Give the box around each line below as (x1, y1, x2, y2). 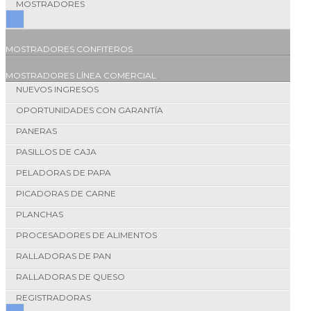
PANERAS (16, 126, 57, 137)
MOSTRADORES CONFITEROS (6, 44, 133, 55)
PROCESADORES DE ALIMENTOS (16, 230, 157, 241)
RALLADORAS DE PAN (16, 251, 111, 262)
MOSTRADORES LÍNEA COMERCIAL (6, 70, 156, 81)
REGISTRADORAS (16, 292, 91, 303)
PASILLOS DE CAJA (16, 146, 96, 158)
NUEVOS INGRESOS (16, 84, 99, 95)
